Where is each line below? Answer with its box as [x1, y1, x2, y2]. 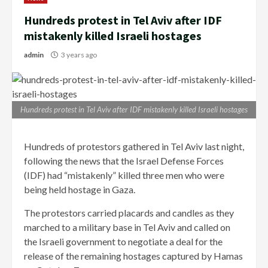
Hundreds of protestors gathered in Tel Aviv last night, [24, 141, 244, 153]
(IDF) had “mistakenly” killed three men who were [24, 169, 224, 181]
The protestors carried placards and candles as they [24, 207, 234, 219]
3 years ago [60, 50, 98, 60]
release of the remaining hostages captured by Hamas [24, 250, 243, 262]
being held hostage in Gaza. [24, 184, 135, 196]
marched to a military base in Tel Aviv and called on [24, 221, 230, 233]
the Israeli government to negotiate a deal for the [24, 236, 223, 248]
